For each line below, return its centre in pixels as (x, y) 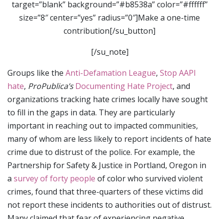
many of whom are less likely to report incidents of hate (109, 139)
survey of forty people (55, 179)
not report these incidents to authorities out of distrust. (109, 205)
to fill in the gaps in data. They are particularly (91, 113)
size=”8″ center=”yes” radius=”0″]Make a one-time (109, 18)
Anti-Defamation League (111, 73)
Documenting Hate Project (124, 86)
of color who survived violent (149, 179)
